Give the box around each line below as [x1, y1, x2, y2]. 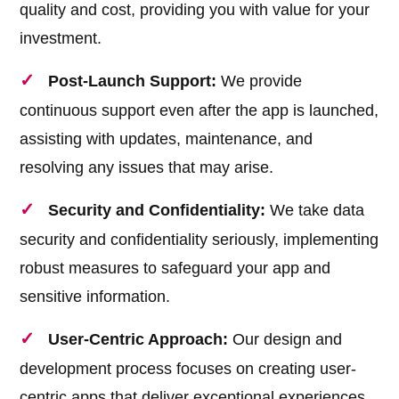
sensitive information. [20, 288, 171, 306]
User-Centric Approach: [48, 330, 229, 349]
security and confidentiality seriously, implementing [20, 231, 379, 249]
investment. [20, 29, 102, 48]
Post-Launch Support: [48, 72, 217, 91]
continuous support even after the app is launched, [20, 102, 379, 120]
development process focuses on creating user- [20, 360, 357, 379]
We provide [216, 72, 303, 91]
